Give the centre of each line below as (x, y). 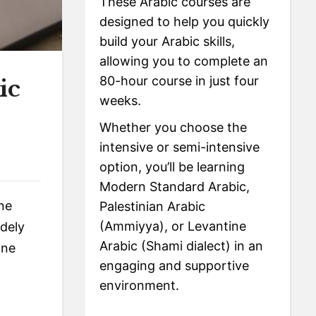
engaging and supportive (175, 265)
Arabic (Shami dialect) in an (182, 245)
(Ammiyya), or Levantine (173, 226)
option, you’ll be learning (172, 166)
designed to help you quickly (185, 21)
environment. (140, 285)
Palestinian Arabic (153, 206)
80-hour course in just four (180, 80)
